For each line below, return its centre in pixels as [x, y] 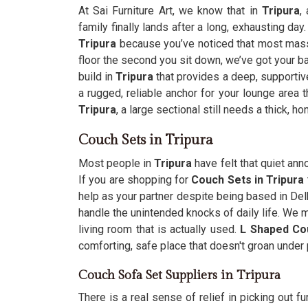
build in [96, 77]
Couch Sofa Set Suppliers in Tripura [179, 275]
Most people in [115, 163]
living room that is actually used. [159, 229]
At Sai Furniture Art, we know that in [168, 11]
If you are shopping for [135, 180]
